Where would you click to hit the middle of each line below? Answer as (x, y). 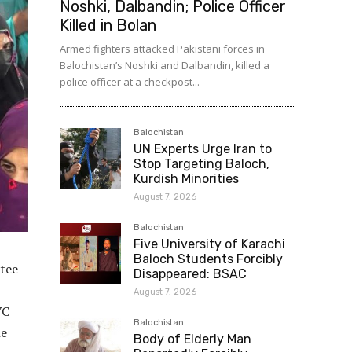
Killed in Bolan (108, 25)
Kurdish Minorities (186, 179)
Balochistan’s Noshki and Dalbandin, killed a (165, 65)
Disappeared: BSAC (190, 274)
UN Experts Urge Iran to (203, 149)
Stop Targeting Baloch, (202, 164)
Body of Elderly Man (192, 339)
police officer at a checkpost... (130, 82)
